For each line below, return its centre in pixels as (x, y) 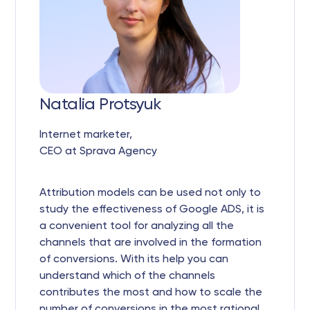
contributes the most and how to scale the (151, 293)
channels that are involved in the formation (151, 243)
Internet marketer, (86, 135)
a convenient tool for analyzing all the (137, 226)
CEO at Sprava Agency (98, 152)
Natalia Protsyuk (101, 104)
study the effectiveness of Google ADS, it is (152, 210)
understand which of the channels (127, 276)
